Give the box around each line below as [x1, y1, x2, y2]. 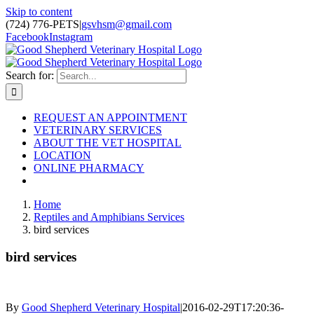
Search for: [6, 69, 54, 81]
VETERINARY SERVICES [34, 124, 162, 136]
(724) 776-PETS [6, 18, 79, 30]
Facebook [6, 31, 49, 43]
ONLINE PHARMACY [34, 162, 144, 174]
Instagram [49, 31, 93, 43]
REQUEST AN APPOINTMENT [34, 111, 187, 123]
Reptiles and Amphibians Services [34, 211, 184, 223]
